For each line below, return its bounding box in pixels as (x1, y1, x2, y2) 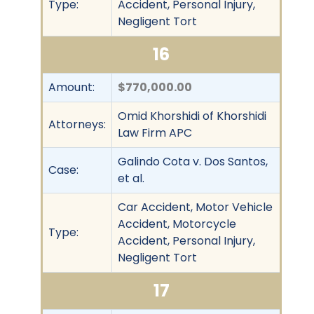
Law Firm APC (118, 124, 192, 141)
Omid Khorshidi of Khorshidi (118, 107, 266, 124)
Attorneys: (48, 116, 106, 132)
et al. (118, 170, 144, 186)
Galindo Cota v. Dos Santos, (118, 153, 268, 170)
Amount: (48, 78, 95, 95)
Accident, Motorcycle (118, 215, 236, 232)
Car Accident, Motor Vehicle (118, 198, 273, 215)
